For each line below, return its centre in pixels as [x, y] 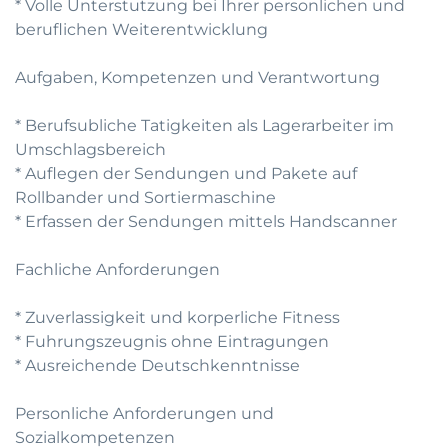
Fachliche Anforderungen [117, 269]
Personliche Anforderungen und [144, 413]
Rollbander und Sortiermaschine [145, 197]
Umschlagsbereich [90, 149]
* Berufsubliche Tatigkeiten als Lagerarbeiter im [204, 125]
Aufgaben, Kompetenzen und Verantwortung [197, 77]
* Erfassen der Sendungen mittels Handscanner [206, 221]
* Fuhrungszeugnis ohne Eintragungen [172, 341]
